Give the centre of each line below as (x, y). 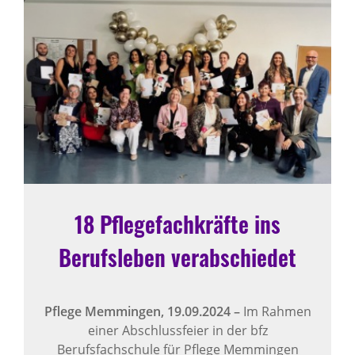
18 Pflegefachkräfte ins (177, 223)
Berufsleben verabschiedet (177, 257)
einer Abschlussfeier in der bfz (177, 330)
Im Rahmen (275, 311)
